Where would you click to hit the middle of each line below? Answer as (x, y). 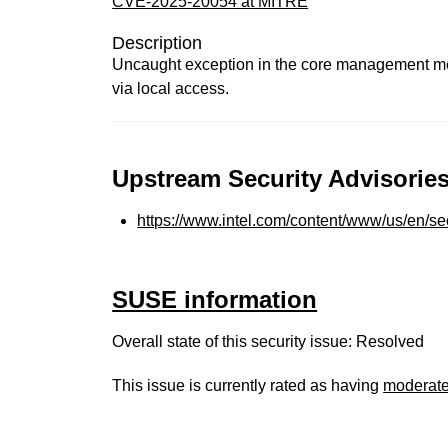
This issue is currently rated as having (248, 385)
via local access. (171, 88)
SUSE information (215, 299)
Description (157, 43)
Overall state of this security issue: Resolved (268, 341)
